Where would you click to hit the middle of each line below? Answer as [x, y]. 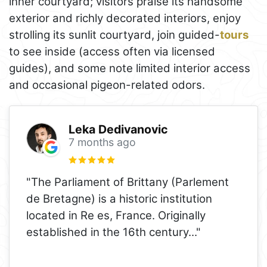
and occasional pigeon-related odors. [107, 85]
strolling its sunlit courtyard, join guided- [114, 35]
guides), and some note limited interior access [130, 68]
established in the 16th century [107, 232]
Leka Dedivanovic [118, 129]
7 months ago [102, 142]
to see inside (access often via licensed [112, 51]
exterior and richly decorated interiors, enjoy [125, 18]
